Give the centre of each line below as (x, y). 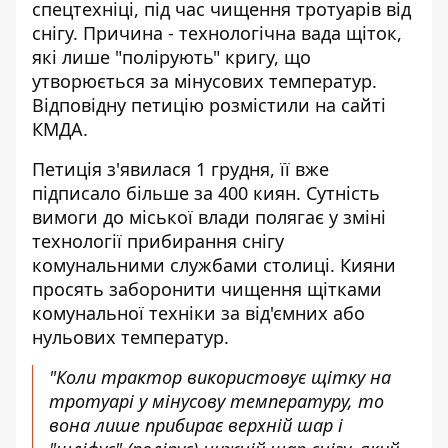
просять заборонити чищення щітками (207, 289)
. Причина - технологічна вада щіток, (237, 33)
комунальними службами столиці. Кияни (214, 265)
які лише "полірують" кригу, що (171, 57)
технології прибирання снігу (158, 241)
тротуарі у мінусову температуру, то (216, 401)
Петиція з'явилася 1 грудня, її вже (180, 169)
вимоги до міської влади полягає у (185, 217)
